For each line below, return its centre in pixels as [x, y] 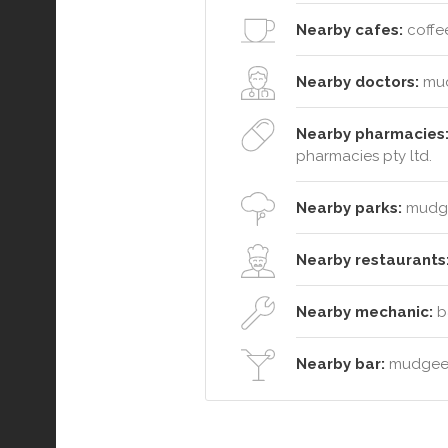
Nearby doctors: [357, 82]
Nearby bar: [340, 364]
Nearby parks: [349, 208]
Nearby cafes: [349, 30]
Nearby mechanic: [364, 312]
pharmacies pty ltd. [364, 156]
